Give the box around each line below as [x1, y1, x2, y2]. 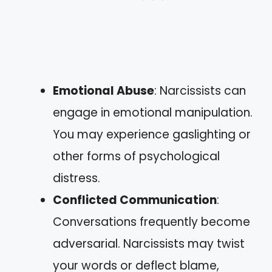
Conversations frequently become [53, 214, 250, 230]
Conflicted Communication [53, 192, 217, 208]
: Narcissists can [154, 83, 246, 99]
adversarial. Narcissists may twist [53, 236, 245, 252]
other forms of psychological [53, 148, 220, 165]
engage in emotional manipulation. [53, 104, 253, 121]
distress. [53, 170, 100, 186]
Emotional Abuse [53, 83, 154, 99]
